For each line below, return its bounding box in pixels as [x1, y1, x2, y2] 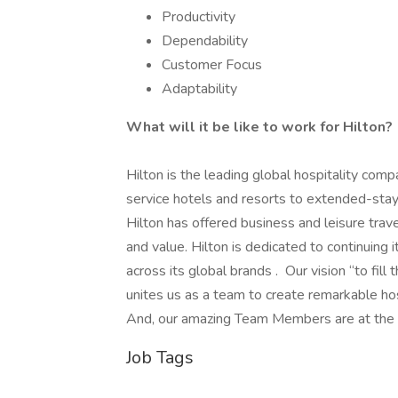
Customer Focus [162, 55, 262, 75]
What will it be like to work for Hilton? [126, 117, 393, 137]
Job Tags [126, 346, 194, 370]
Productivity [162, 7, 235, 27]
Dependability [162, 31, 248, 51]
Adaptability [162, 79, 237, 99]
